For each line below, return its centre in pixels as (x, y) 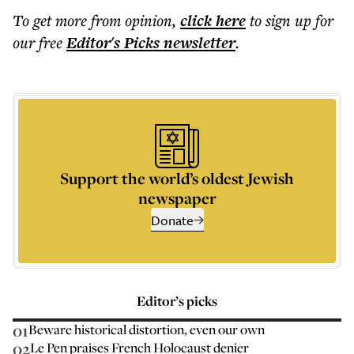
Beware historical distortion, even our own (147, 329)
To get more (52, 20)
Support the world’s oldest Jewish (177, 178)
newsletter (198, 43)
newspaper (177, 198)
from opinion (132, 20)
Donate (172, 220)
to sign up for (292, 20)
